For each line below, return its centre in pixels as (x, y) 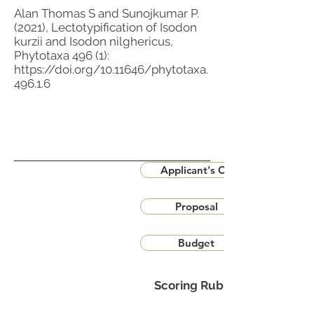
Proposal (196, 206)
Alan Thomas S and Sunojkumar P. (107, 13)
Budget (196, 243)
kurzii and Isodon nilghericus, (94, 41)
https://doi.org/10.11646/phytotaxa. (111, 69)
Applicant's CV (196, 170)
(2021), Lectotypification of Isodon (105, 27)
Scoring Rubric (196, 285)
